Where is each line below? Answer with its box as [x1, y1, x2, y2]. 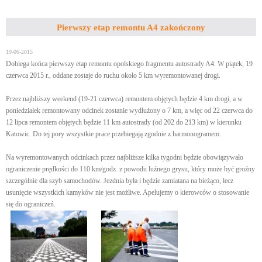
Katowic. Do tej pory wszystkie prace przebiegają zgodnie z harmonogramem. [6, 130, 221, 138]
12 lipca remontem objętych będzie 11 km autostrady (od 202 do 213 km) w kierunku [6, 118, 242, 126]
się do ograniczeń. [6, 200, 56, 208]
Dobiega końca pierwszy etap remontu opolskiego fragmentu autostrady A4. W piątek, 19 [6, 60, 253, 68]
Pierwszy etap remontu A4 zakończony [57, 23, 205, 32]
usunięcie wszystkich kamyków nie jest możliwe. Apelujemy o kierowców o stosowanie [6, 188, 249, 196]
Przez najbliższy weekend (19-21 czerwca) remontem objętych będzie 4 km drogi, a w [6, 95, 243, 103]
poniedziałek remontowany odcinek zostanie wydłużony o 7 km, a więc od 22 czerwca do [6, 106, 253, 115]
